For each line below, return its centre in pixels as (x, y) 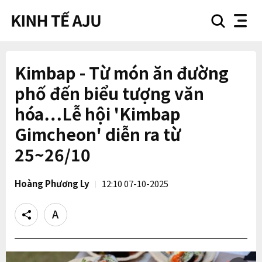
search (229, 25)
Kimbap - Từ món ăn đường (122, 73)
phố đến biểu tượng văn (109, 93)
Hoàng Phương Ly (52, 183)
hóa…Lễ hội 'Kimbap (98, 113)
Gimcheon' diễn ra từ (98, 134)
